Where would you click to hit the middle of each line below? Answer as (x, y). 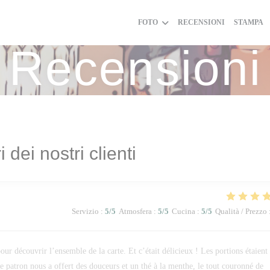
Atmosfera (135, 211)
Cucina (183, 211)
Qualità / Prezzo (241, 211)
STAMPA (249, 22)
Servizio (85, 211)
